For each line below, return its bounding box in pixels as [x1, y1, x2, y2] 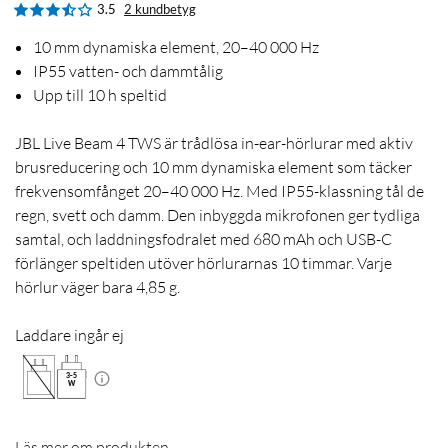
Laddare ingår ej [15, 325, 124, 346]
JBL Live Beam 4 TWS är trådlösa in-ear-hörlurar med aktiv [15, 133, 413, 154]
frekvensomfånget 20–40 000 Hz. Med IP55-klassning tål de [15, 181, 424, 202]
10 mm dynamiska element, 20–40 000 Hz [33, 37, 319, 58]
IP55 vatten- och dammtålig [33, 61, 223, 82]
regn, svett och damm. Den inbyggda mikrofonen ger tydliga [15, 205, 420, 226]
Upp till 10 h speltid [33, 85, 167, 106]
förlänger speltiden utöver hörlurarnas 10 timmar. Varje [15, 253, 392, 274]
